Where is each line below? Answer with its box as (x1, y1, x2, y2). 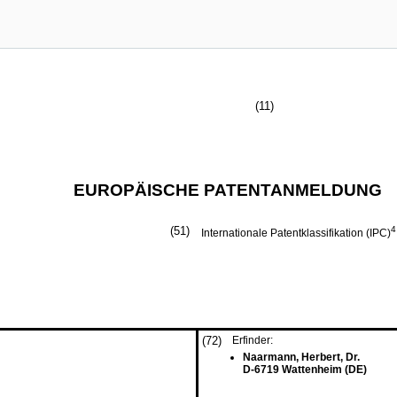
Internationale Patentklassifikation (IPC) (201, 227, 391, 239)
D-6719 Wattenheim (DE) (243, 363, 367, 376)
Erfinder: (232, 334, 273, 346)
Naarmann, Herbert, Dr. (243, 351, 360, 363)
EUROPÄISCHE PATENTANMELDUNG (73, 181, 382, 199)
